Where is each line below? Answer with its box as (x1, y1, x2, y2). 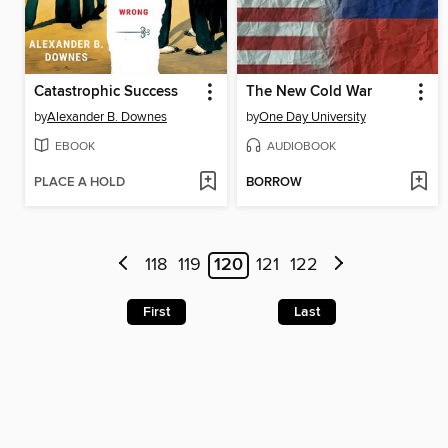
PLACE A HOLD (34, 174, 125, 192)
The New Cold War (245, 82, 372, 101)
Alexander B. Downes (47, 108, 167, 125)
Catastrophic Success (34, 82, 178, 101)
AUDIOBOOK (266, 138, 336, 154)
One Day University (258, 108, 366, 125)
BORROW (245, 174, 302, 192)
